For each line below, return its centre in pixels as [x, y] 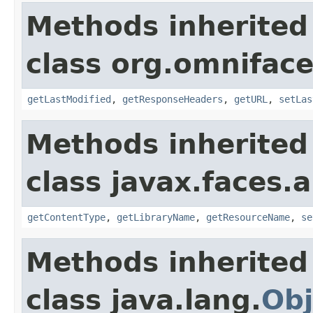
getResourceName [248, 217]
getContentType [66, 217]
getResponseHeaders [173, 99]
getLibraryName [156, 217]
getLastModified [69, 99]
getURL [251, 99]
